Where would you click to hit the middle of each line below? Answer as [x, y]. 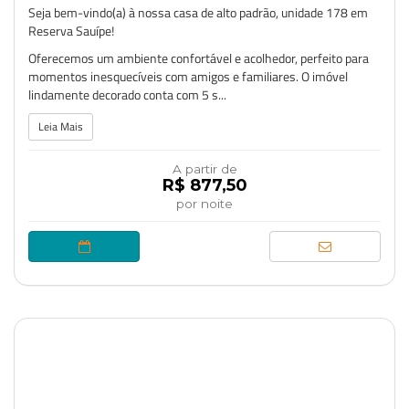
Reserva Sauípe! [71, 31]
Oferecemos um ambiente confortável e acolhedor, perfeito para [199, 58]
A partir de [204, 169]
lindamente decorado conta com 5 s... [127, 94]
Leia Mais [61, 126]
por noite [204, 204]
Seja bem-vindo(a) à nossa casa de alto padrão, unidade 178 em [198, 12]
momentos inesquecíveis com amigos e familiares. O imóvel [188, 76]
